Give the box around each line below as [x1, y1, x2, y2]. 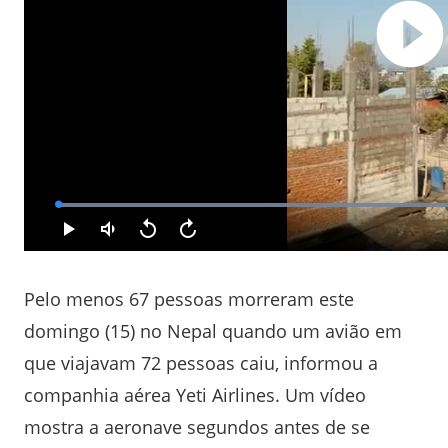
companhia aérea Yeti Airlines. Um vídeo [24, 382, 366, 407]
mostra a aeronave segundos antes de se [24, 414, 370, 439]
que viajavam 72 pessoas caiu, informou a [24, 350, 378, 375]
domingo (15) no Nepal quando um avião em [24, 318, 402, 343]
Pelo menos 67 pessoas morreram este [24, 286, 354, 311]
